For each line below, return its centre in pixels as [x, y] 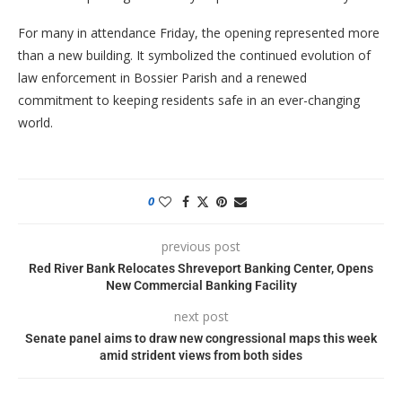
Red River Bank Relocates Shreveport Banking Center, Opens [201, 268]
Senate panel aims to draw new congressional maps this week [201, 338]
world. [35, 122]
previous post [201, 246]
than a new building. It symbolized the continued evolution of [194, 55]
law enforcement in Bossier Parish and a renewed [162, 77]
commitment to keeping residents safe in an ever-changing [189, 100]
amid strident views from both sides [201, 355]
